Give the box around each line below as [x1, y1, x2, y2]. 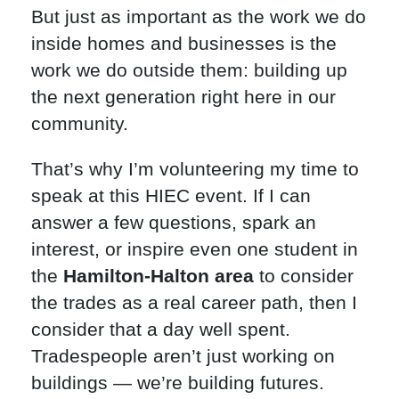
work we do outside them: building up [31, 59, 347, 80]
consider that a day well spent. [31, 318, 290, 339]
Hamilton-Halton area [63, 265, 254, 286]
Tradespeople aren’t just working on [31, 345, 335, 366]
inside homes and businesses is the [31, 32, 337, 53]
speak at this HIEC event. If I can [31, 184, 311, 206]
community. [31, 112, 128, 134]
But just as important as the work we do [31, 5, 366, 27]
